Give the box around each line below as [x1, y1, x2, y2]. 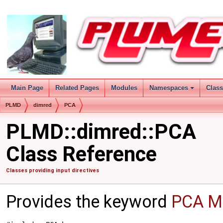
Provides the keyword [6, 192, 171, 212]
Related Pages [55, 84, 99, 92]
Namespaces [149, 84, 188, 92]
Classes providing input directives [6, 167, 99, 174]
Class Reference [6, 142, 157, 166]
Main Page [11, 84, 43, 92]
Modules [111, 84, 137, 92]
